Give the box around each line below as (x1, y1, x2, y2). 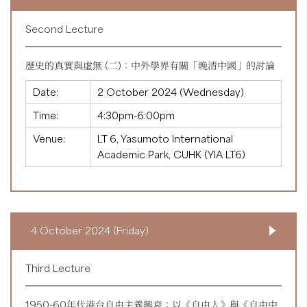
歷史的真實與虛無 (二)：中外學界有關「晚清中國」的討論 (25, 59, 275, 72)
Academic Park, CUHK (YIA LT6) (97, 148, 245, 161)
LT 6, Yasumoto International (97, 132, 233, 145)
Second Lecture (25, 23, 103, 36)
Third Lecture (25, 262, 90, 275)
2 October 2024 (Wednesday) (97, 86, 244, 99)
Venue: (33, 132, 65, 145)
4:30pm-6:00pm (97, 109, 175, 122)
